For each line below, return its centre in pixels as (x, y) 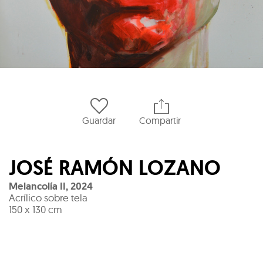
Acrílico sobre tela (48, 198)
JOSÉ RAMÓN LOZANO (115, 168)
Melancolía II (37, 186)
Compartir (160, 121)
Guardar (99, 121)
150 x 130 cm (36, 210)
